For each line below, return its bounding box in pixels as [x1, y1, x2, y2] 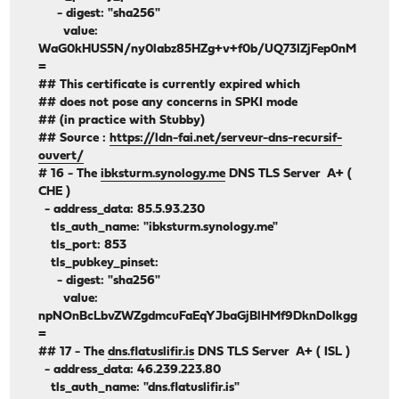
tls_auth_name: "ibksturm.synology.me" [38, 221, 279, 235]
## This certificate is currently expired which [38, 78, 301, 93]
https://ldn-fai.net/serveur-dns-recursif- [110, 132, 343, 146]
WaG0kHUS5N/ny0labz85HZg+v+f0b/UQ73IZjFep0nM [38, 43, 357, 57]
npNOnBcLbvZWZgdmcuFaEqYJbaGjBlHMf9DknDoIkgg [38, 310, 358, 324]
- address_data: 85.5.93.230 [38, 203, 206, 217]
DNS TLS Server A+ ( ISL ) [194, 346, 351, 360]
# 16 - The [38, 167, 102, 182]
